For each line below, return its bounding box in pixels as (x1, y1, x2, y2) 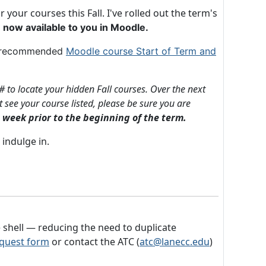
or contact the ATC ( (49, 235, 140, 248)
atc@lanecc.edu (140, 235, 210, 248)
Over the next (150, 83, 205, 96)
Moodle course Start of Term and (66, 45, 216, 57)
